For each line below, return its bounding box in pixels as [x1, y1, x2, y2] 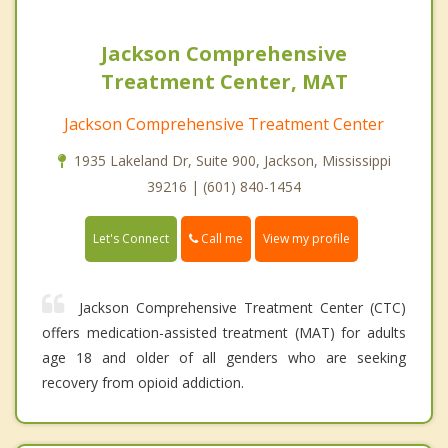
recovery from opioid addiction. [42, 373, 244, 393]
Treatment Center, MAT [100, 68, 348, 96]
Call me [198, 230, 243, 248]
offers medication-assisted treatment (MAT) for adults [42, 323, 406, 343]
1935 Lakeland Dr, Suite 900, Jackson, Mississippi [73, 151, 391, 171]
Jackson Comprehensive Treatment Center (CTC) [79, 298, 406, 318]
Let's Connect [93, 230, 169, 248]
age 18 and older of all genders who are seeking [42, 348, 406, 368]
